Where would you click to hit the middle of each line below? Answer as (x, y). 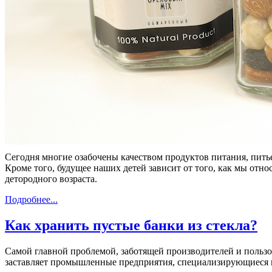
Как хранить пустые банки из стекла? (131, 226)
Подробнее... (31, 200)
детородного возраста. (51, 179)
